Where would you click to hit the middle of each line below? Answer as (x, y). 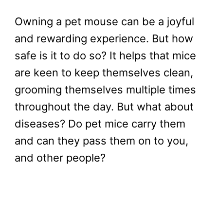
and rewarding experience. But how (104, 39)
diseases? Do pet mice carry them (100, 124)
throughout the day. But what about (104, 107)
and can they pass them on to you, (101, 141)
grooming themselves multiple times (105, 90)
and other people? (60, 158)
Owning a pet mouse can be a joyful (104, 22)
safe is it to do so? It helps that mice (105, 56)
